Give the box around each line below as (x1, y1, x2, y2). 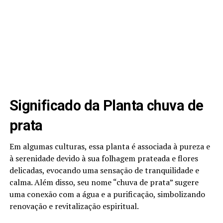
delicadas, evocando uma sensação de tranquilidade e (9, 165, 199, 176)
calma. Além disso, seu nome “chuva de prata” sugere (9, 177, 199, 188)
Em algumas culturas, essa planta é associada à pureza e (9, 141, 210, 152)
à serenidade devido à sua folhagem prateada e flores (9, 153, 198, 164)
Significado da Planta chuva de (9, 97, 204, 114)
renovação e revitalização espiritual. (9, 201, 139, 212)
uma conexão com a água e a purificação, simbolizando (9, 189, 205, 200)
